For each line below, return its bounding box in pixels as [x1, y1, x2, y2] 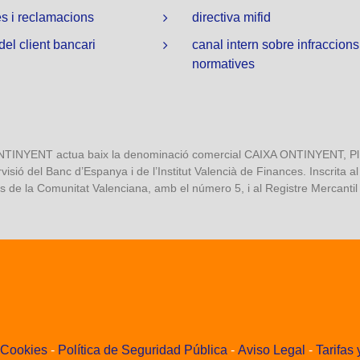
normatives [192, 57, 255, 72]
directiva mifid [192, 10, 274, 25]
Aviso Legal [238, 343, 305, 358]
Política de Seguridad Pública [58, 343, 227, 358]
